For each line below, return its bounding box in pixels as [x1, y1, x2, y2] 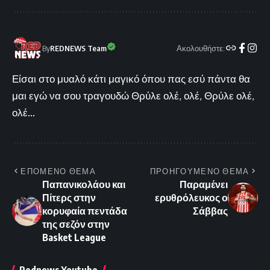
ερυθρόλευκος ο [155, 192, 228, 204]
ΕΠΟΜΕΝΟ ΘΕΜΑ [20, 166, 96, 177]
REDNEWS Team [50, 43, 107, 54]
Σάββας [193, 205, 228, 218]
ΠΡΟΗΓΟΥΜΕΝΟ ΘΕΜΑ [149, 166, 250, 177]
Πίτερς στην [42, 192, 96, 204]
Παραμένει [180, 178, 228, 191]
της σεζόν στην [42, 218, 110, 231]
